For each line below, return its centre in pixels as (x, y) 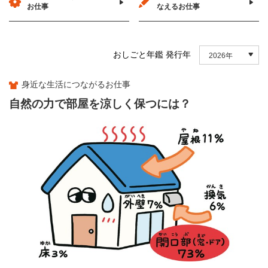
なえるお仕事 (179, 7)
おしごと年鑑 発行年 (152, 54)
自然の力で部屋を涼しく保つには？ (100, 104)
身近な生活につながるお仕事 (75, 84)
